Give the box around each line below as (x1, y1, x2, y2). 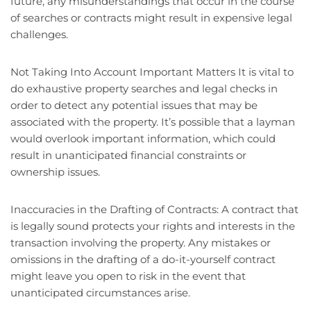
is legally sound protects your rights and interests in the (10, 219, 295, 233)
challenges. (10, 28, 68, 42)
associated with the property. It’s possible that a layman (10, 115, 295, 129)
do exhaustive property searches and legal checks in (10, 82, 278, 96)
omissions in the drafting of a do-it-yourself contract (10, 253, 276, 267)
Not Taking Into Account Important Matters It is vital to (10, 65, 294, 79)
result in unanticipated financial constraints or (10, 149, 246, 162)
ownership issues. (10, 165, 100, 179)
